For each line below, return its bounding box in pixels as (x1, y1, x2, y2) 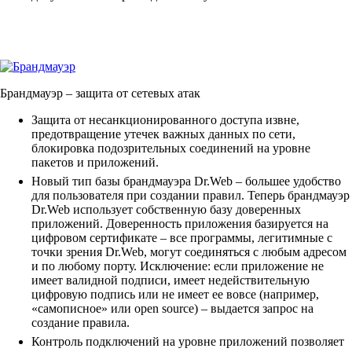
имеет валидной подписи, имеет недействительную (31, 273, 310, 288)
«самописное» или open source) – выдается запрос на (31, 302, 313, 316)
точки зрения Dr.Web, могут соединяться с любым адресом (31, 245, 346, 259)
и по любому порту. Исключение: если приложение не (31, 259, 324, 273)
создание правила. (31, 316, 130, 330)
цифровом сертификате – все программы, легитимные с (31, 231, 332, 245)
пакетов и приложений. (31, 156, 159, 170)
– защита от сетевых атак (63, 86, 200, 101)
